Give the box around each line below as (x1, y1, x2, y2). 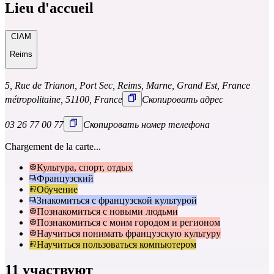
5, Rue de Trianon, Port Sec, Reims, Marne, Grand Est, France (5, 80, 250, 91)
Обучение (37, 183, 78, 194)
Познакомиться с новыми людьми (37, 206, 178, 217)
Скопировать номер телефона (83, 119, 210, 130)
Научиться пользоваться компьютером (37, 239, 196, 250)
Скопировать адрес (142, 94, 223, 105)
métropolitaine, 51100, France (5, 94, 122, 105)
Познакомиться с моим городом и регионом (37, 217, 220, 228)
